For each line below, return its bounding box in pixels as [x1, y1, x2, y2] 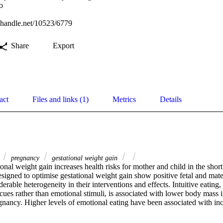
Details [160, 95, 182, 104]
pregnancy [9, 154, 41, 162]
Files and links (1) [32, 95, 89, 104]
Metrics [112, 95, 136, 104]
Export [53, 41, 74, 50]
